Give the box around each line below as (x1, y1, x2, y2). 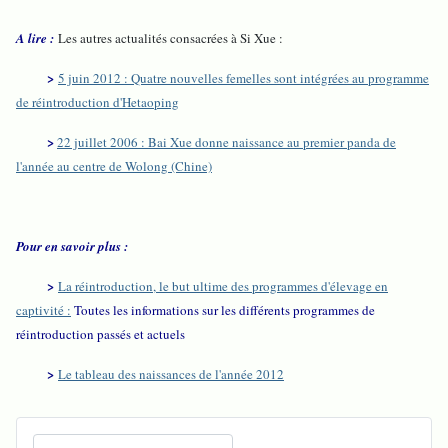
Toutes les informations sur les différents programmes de (74, 301, 375, 320)
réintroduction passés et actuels (16, 325, 185, 344)
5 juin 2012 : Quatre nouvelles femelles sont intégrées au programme (58, 69, 429, 88)
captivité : (16, 301, 71, 320)
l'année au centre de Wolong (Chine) (16, 157, 212, 176)
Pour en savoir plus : (16, 237, 128, 256)
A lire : (16, 29, 54, 48)
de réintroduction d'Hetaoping (16, 93, 179, 112)
